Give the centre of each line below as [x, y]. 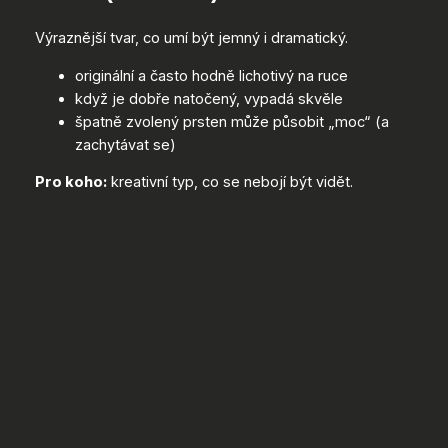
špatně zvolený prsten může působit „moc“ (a [231, 121]
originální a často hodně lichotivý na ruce [211, 75]
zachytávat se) [125, 144]
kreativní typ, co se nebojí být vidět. [229, 182]
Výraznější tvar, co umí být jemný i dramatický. [191, 37]
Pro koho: [70, 182]
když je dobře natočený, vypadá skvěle [208, 98]
